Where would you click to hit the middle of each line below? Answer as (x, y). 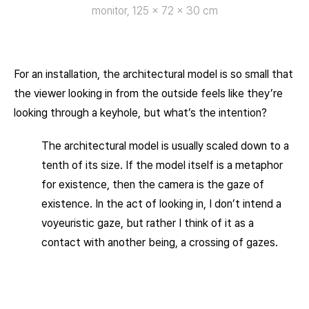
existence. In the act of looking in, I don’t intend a (161, 204)
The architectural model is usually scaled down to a (165, 146)
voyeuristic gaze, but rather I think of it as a (148, 223)
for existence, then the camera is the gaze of (153, 185)
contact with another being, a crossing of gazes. (160, 242)
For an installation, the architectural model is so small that (153, 74)
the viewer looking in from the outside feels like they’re (148, 93)
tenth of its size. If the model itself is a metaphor (162, 165)
